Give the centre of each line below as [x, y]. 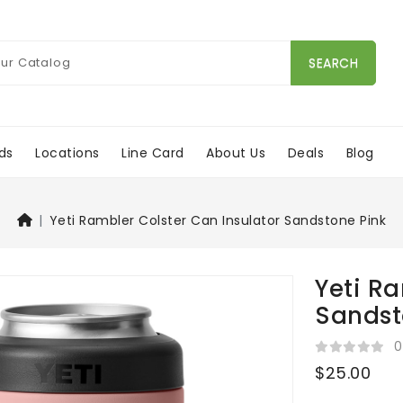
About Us [236, 152]
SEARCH [333, 63]
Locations [67, 152]
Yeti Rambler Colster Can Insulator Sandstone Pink [218, 221]
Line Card [153, 152]
